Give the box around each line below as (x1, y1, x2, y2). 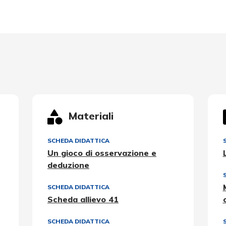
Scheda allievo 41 (47, 194, 119, 205)
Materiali (69, 109, 114, 123)
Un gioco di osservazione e (47, 148, 156, 158)
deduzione (47, 160, 89, 171)
